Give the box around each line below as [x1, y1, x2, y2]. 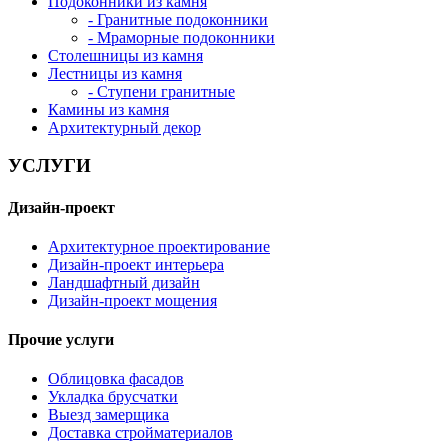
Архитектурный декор [48, 118, 201, 136]
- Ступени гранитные [88, 82, 235, 100]
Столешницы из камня [48, 46, 203, 64]
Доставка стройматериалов [48, 424, 233, 442]
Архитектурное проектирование [48, 237, 270, 255]
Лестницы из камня [48, 64, 182, 82]
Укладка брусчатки [48, 388, 178, 406]
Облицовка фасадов [48, 370, 184, 388]
